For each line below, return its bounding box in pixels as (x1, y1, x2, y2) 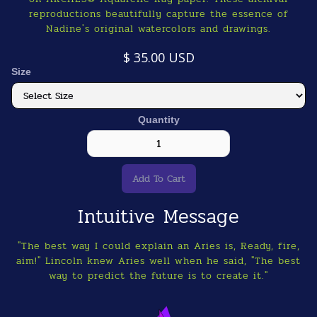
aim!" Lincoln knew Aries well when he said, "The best (16, 253, 301, 268)
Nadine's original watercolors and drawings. (46, 21, 271, 36)
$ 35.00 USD (122, 49, 195, 66)
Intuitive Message (77, 202, 240, 231)
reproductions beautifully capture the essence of (28, 6, 289, 21)
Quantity (137, 114, 180, 125)
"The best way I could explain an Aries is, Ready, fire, (17, 238, 300, 253)
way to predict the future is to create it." (49, 268, 268, 283)
